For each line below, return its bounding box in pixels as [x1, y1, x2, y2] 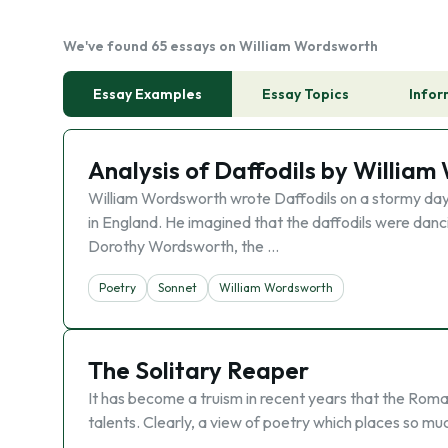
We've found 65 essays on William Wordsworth [63, 37, 378, 55]
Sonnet [158, 280, 197, 295]
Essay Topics [262, 85, 349, 103]
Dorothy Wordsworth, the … [88, 236, 279, 256]
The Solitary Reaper [88, 355, 309, 385]
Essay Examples [93, 85, 202, 103]
